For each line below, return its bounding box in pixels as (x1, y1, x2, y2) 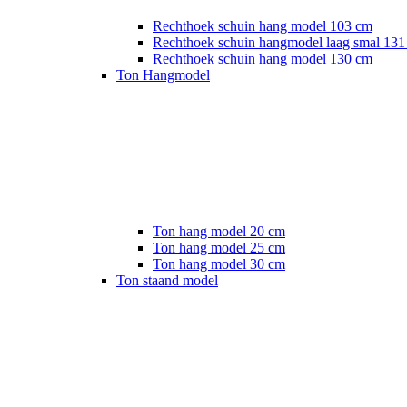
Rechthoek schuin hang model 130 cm (153, 51, 372, 66)
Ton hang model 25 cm (153, 240, 285, 255)
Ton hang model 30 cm (153, 256, 285, 272)
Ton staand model (116, 273, 218, 288)
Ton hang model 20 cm (153, 223, 285, 239)
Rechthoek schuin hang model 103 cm (153, 18, 372, 34)
